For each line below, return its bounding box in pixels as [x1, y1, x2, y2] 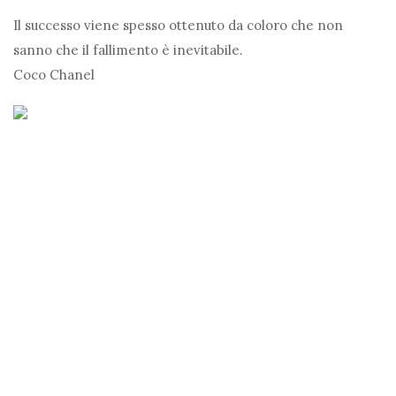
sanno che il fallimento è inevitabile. [13, 42, 243, 59]
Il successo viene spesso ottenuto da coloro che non [13, 17, 343, 34]
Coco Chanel [13, 66, 95, 84]
